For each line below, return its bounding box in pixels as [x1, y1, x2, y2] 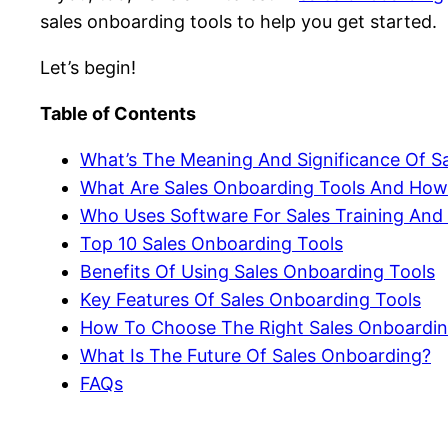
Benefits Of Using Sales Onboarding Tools [80, 261, 435, 283]
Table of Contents [40, 103, 196, 125]
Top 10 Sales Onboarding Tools [80, 233, 343, 255]
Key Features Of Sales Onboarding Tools [80, 289, 421, 311]
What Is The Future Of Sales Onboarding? [80, 345, 431, 367]
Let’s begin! [40, 57, 136, 79]
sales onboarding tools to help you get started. [40, 11, 437, 33]
